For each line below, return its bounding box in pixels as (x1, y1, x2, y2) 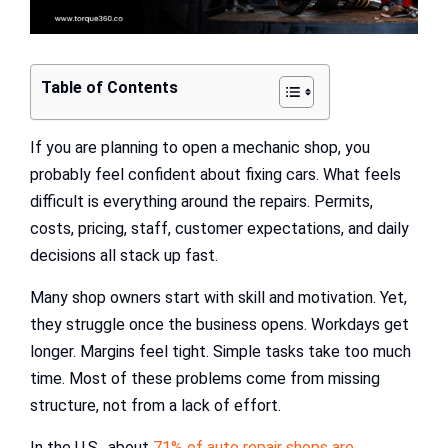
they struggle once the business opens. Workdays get (30, 315, 409, 335)
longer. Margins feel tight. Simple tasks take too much (30, 342, 411, 362)
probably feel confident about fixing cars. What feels (30, 165, 401, 185)
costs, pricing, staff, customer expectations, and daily (30, 219, 409, 239)
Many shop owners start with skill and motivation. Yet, (30, 288, 407, 308)
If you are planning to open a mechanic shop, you (30, 138, 370, 158)
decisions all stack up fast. (30, 246, 218, 266)
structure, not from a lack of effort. (30, 396, 281, 416)
